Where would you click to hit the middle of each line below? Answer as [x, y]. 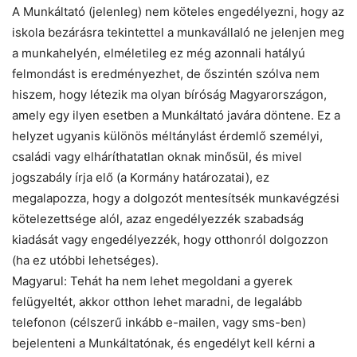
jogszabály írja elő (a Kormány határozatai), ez [141, 178]
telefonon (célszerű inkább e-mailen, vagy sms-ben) [159, 323]
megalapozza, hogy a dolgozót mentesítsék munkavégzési [176, 198]
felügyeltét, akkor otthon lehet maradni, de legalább [157, 302]
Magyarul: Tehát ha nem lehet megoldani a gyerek [152, 281]
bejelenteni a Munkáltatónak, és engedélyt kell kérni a [163, 343]
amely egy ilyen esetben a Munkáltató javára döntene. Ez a [176, 116]
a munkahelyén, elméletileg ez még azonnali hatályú [159, 53]
